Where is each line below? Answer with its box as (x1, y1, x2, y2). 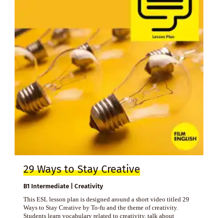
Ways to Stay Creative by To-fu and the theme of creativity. (23, 204, 178, 212)
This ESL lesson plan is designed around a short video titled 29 (23, 196, 189, 203)
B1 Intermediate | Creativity (23, 182, 103, 190)
